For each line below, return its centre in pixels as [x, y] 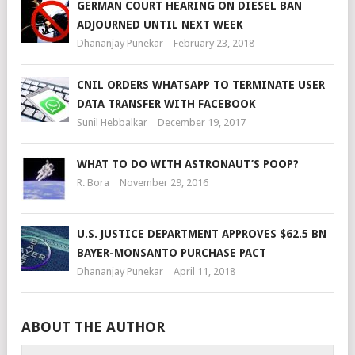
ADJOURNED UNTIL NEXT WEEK [160, 25]
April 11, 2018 [204, 271]
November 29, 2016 [164, 183]
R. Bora [93, 183]
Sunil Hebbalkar [112, 122]
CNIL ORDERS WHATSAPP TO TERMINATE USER [201, 85]
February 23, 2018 [214, 43]
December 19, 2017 [202, 122]
